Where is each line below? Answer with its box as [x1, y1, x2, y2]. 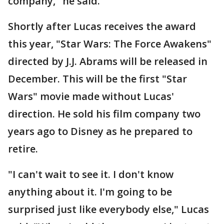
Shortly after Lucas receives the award [8, 19, 196, 33]
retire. [8, 142, 38, 155]
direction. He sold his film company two [8, 107, 200, 120]
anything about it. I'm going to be [8, 185, 172, 198]
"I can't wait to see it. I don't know [8, 167, 173, 181]
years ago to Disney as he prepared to [8, 124, 192, 138]
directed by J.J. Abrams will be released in [8, 54, 207, 68]
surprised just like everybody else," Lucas [8, 202, 209, 216]
